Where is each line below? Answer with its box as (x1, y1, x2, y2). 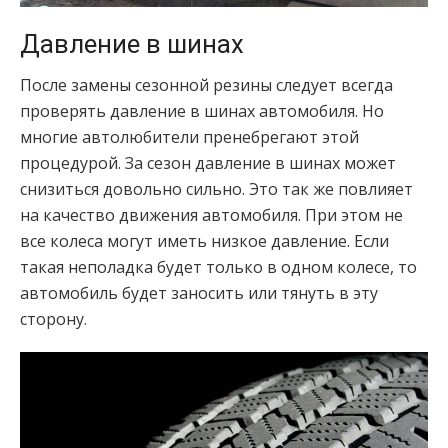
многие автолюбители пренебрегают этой (20, 125, 359, 148)
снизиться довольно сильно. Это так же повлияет (20, 177, 413, 200)
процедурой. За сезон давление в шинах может (20, 151, 396, 174)
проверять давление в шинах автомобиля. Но (20, 99, 384, 122)
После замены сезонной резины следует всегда (20, 73, 393, 96)
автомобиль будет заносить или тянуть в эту (20, 281, 378, 304)
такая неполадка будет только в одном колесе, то (20, 255, 417, 278)
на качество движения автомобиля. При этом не (20, 203, 403, 226)
